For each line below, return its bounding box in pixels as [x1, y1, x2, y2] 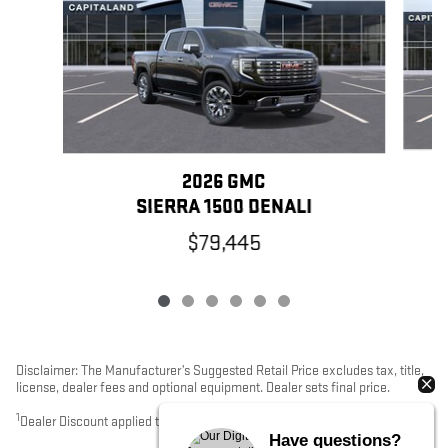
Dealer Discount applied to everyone [20, 413, 220, 431]
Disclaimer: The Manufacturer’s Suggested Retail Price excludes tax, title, [16, 362, 424, 380]
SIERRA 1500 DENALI [135, 195, 312, 220]
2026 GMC [182, 170, 266, 195]
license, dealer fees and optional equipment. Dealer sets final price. [16, 379, 390, 397]
